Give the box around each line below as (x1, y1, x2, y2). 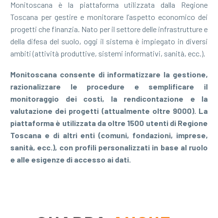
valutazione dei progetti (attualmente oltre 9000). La (10, 106, 208, 115)
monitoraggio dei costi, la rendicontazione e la (10, 93, 208, 103)
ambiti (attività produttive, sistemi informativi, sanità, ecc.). (10, 48, 205, 58)
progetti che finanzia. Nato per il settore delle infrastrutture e (10, 24, 208, 34)
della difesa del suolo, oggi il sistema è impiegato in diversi (10, 36, 208, 46)
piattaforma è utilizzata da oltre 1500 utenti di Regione (10, 118, 208, 127)
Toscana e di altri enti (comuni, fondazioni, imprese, (10, 130, 208, 140)
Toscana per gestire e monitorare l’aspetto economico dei (10, 12, 208, 21)
